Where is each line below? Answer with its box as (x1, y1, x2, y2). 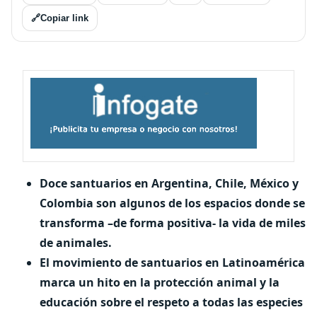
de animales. (40, 235, 115, 250)
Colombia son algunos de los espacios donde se (40, 195, 305, 211)
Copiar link (40, 13, 88, 23)
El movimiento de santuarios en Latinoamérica (40, 255, 305, 270)
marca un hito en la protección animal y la (40, 275, 279, 290)
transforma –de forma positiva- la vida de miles (40, 215, 306, 231)
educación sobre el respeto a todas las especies (40, 294, 306, 310)
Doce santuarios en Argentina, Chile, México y (40, 175, 299, 191)
